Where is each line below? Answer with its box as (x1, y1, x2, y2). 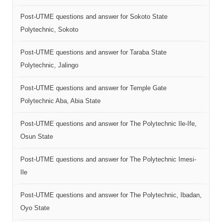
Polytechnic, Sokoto (20, 26, 78, 33)
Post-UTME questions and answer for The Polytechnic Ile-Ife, (20, 120, 197, 127)
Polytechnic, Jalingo (20, 61, 78, 69)
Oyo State (20, 204, 50, 212)
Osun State (20, 133, 53, 140)
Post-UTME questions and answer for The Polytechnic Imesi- (20, 156, 196, 163)
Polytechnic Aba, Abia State (20, 97, 101, 105)
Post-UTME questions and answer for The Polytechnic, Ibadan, (20, 191, 202, 199)
